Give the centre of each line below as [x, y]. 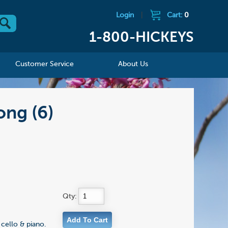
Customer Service [45, 64]
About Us [133, 64]
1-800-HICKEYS [141, 38]
